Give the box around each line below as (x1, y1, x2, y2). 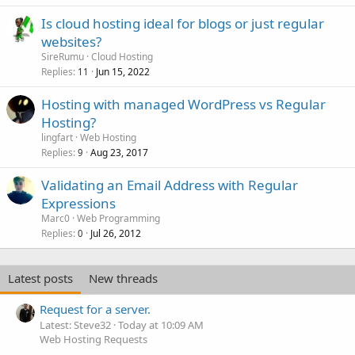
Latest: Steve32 (40, 318, 111, 333)
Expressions (41, 194, 116, 212)
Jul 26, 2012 (90, 227, 141, 240)
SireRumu (41, 50, 84, 63)
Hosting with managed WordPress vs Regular (41, 95, 326, 113)
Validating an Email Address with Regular (41, 176, 298, 194)
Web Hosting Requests (40, 332, 147, 347)
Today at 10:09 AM (118, 318, 204, 333)
